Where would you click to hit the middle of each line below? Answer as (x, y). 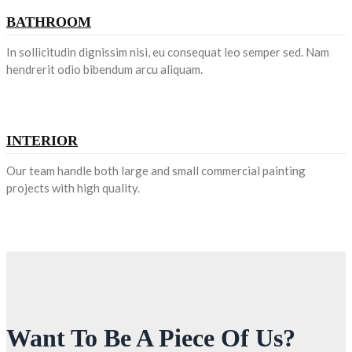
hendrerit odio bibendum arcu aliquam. (104, 69)
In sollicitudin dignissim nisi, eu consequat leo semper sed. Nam (168, 51)
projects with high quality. (73, 187)
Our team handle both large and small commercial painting (156, 170)
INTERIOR (42, 140)
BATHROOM (49, 22)
